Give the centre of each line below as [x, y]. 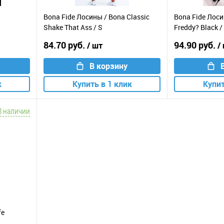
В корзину [108, 66]
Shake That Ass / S [73, 27]
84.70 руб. [65, 45]
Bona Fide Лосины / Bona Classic [96, 17]
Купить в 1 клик [102, 84]
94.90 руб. [196, 45]
